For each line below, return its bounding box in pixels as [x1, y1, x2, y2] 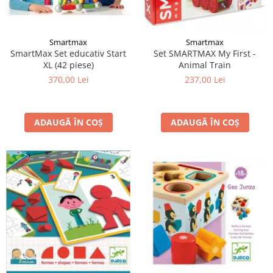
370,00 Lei [48, 73, 89, 85]
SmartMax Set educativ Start [10, 47, 126, 59]
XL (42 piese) [43, 58, 94, 71]
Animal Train [179, 58, 231, 71]
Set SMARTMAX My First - [154, 47, 256, 59]
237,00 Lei [184, 73, 225, 85]
